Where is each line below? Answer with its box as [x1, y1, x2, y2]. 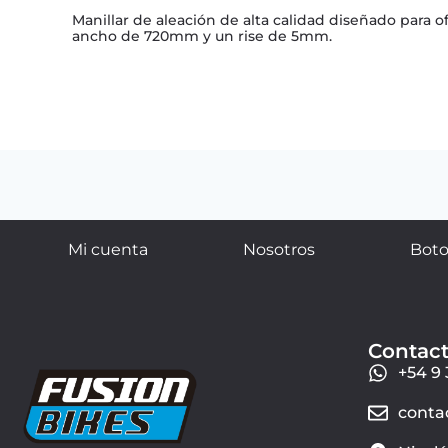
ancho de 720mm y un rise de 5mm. [72, 26, 332, 45]
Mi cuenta [67, 239, 148, 259]
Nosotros [242, 239, 315, 259]
